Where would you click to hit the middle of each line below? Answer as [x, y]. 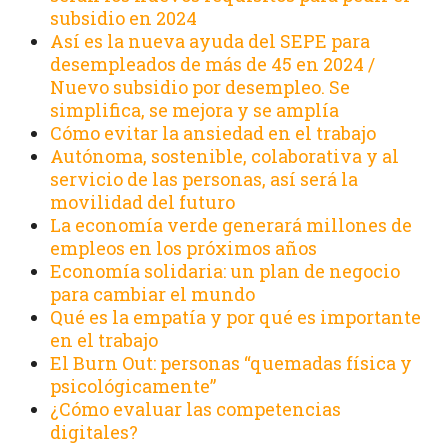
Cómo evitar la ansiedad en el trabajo [213, 132]
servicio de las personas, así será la [204, 178]
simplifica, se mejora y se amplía [194, 109]
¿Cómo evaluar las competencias [195, 408]
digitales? [94, 431]
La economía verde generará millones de [231, 224]
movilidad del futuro [142, 201]
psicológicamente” [133, 385]
